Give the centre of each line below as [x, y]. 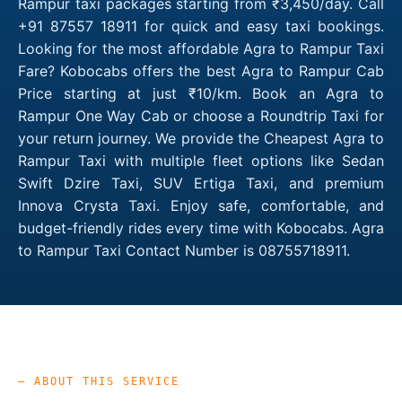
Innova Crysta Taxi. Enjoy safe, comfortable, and [201, 205]
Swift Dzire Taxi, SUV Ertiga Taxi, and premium [201, 183]
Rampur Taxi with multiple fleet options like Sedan [201, 160]
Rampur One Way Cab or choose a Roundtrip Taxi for [201, 115]
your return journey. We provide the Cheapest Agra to [201, 138]
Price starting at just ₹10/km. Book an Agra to [201, 93]
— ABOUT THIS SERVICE [99, 381]
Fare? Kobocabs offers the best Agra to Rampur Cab [201, 70]
